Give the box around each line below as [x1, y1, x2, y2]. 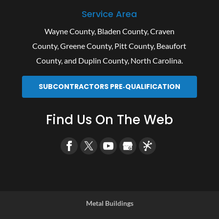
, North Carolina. [127, 55, 183, 65]
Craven [150, 26, 175, 36]
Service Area [82, 7, 137, 20]
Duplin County [78, 55, 128, 65]
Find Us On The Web [45, 111, 173, 129]
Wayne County [44, 26, 94, 36]
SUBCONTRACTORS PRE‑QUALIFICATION [38, 82, 180, 92]
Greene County [60, 41, 112, 50]
